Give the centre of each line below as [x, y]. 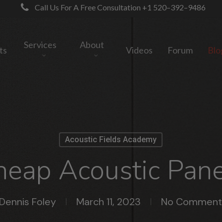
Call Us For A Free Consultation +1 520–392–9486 [119, 7]
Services [40, 44]
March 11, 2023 [109, 202]
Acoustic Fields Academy [111, 139]
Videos [139, 50]
